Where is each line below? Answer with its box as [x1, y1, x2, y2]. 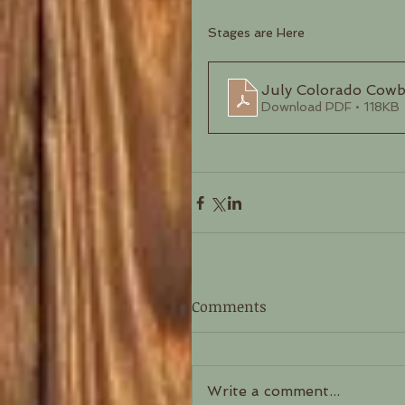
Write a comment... [207, 382, 340, 400]
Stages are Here [208, 25, 305, 41]
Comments [192, 297, 267, 317]
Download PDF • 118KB [261, 99, 400, 114]
